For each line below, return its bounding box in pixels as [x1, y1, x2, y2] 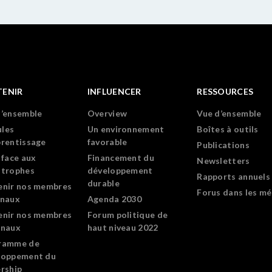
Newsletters [197, 155, 250, 166]
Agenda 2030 [87, 194, 142, 204]
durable [87, 178, 120, 188]
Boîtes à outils [197, 124, 259, 134]
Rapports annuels [197, 171, 271, 182]
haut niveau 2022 [87, 222, 158, 233]
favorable [87, 137, 127, 147]
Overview [87, 108, 127, 118]
